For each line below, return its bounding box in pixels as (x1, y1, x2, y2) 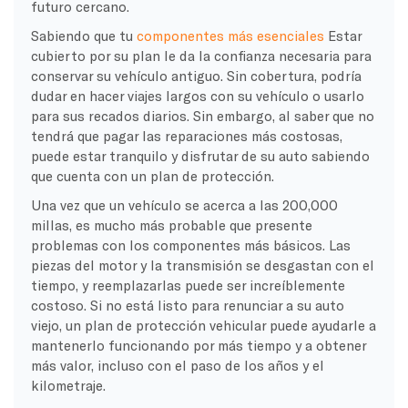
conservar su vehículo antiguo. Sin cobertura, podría (30, 66, 362, 84)
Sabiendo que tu (30, 26, 137, 44)
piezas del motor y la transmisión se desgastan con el (30, 256, 374, 273)
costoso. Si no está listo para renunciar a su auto (30, 296, 344, 313)
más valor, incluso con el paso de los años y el (30, 356, 324, 373)
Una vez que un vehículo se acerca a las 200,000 (30, 196, 338, 213)
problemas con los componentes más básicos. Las (30, 236, 351, 253)
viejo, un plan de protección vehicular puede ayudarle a (30, 316, 376, 333)
